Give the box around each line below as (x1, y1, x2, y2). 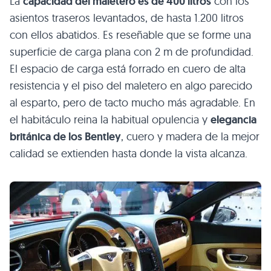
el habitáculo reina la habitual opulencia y (10, 113, 211, 126)
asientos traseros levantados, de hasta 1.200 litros (10, 11, 244, 25)
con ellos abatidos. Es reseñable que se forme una (10, 28, 251, 42)
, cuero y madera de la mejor (121, 129, 260, 143)
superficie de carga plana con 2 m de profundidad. (10, 45, 253, 59)
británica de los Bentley (10, 129, 121, 144)
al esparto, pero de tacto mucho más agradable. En (10, 96, 255, 109)
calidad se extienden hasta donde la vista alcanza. (10, 146, 247, 160)
